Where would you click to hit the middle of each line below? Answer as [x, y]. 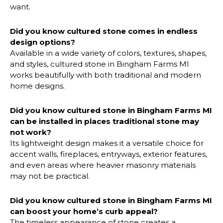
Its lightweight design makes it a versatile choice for [107, 143]
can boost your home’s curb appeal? [84, 212]
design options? [43, 42]
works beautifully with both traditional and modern [106, 75]
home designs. [37, 86]
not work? [31, 132]
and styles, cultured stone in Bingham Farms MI [100, 64]
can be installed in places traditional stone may [105, 121]
